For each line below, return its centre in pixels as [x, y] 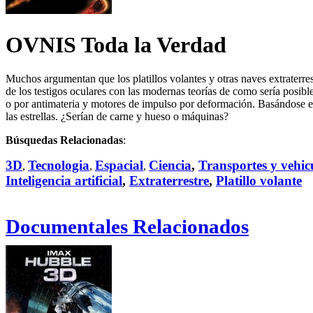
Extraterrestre [169, 181]
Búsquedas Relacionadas [64, 140]
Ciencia [170, 166]
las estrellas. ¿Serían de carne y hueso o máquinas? [117, 117]
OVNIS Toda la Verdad [116, 44]
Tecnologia [59, 166]
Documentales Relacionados [127, 227]
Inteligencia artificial [64, 181]
